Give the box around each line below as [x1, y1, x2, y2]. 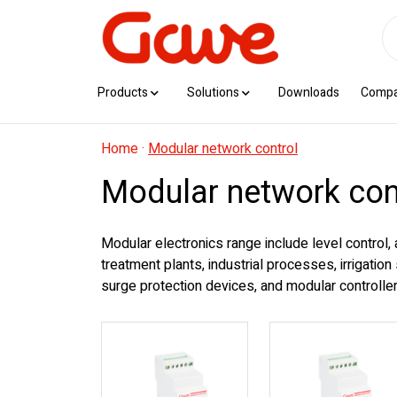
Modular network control [148, 138, 298, 160]
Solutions [187, 83, 239, 102]
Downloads [278, 83, 339, 102]
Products [97, 83, 148, 102]
